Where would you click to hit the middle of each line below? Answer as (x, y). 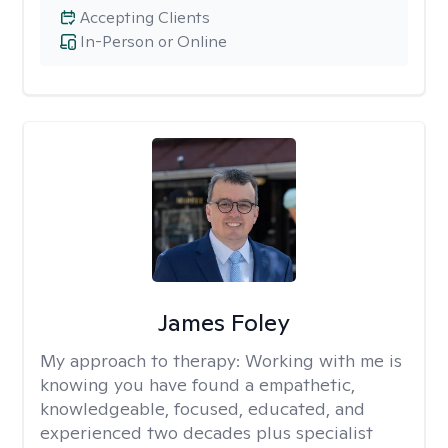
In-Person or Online (153, 41)
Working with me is (323, 360)
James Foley (223, 322)
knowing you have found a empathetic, (197, 384)
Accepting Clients (145, 17)
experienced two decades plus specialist (206, 432)
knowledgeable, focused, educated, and (202, 408)
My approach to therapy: (142, 360)
